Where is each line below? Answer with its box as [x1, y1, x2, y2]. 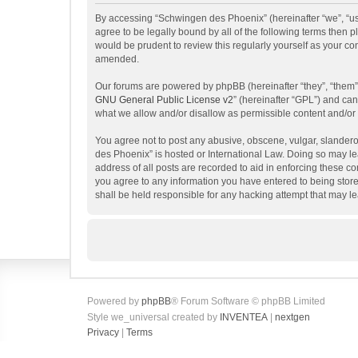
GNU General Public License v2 [95, 94, 233, 105]
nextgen [275, 312, 310, 323]
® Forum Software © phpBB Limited [171, 296, 325, 307]
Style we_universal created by [87, 312, 220, 323]
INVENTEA [220, 312, 268, 323]
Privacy [87, 327, 119, 338]
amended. [95, 54, 139, 65]
